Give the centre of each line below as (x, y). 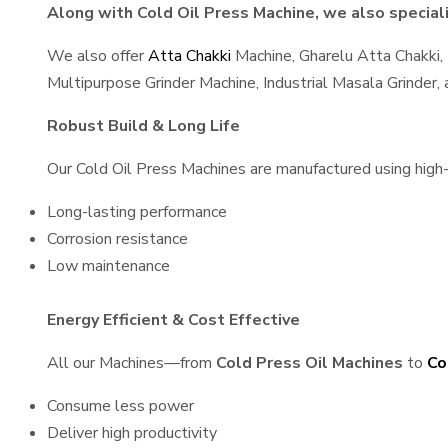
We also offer (95, 56)
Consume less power (120, 406)
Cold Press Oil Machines (309, 363)
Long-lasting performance (137, 212)
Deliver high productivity (132, 433)
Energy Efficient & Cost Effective (173, 320)
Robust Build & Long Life (143, 126)
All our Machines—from (131, 363)
